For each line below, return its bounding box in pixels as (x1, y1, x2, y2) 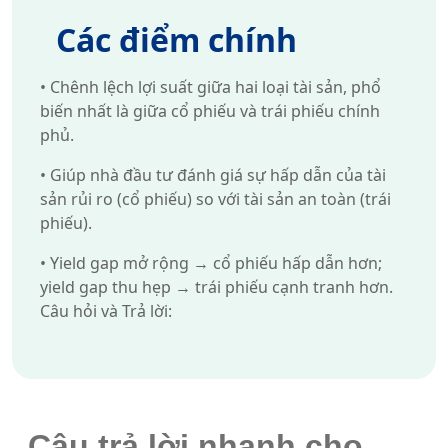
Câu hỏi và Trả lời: (40, 300, 172, 322)
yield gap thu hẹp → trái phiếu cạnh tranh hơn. (40, 276, 393, 298)
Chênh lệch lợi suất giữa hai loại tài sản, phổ (46, 76, 381, 98)
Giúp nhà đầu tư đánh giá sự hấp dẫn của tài (46, 164, 386, 186)
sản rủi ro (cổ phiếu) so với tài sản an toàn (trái (40, 188, 391, 210)
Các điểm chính (56, 18, 297, 61)
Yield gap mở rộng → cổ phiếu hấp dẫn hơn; (46, 252, 382, 274)
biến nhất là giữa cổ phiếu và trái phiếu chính (40, 100, 380, 122)
